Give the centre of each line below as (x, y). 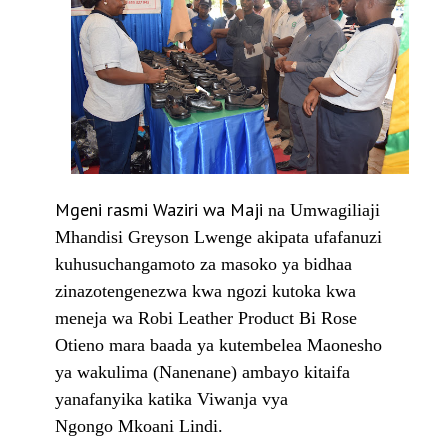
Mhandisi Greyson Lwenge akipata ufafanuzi (218, 236)
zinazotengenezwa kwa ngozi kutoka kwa (205, 290)
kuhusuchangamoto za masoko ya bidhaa (203, 263)
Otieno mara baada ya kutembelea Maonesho (218, 344)
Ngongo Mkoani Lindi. (139, 425)
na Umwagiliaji (324, 209)
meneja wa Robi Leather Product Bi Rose (206, 317)
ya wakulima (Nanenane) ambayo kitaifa (202, 371)
